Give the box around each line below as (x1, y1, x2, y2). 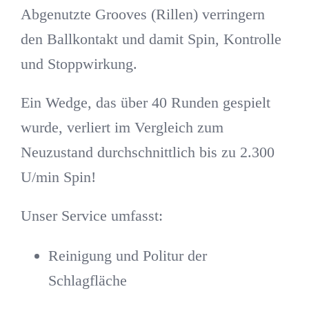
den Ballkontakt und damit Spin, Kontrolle (20, 30, 281, 48)
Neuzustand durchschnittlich (20, 143, 199, 161)
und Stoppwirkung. (20, 54, 137, 72)
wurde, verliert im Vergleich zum (20, 118, 223, 136)
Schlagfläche (48, 271, 127, 289)
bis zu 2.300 (199, 143, 275, 161)
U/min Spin (20, 168, 91, 186)
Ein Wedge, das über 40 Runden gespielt (20, 93, 270, 111)
